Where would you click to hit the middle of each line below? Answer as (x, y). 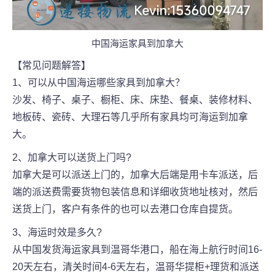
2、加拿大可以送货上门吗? (72, 157)
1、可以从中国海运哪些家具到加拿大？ (99, 82)
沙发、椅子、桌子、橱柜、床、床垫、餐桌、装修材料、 (135, 99)
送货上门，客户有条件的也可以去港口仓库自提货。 (125, 209)
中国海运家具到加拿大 (137, 43)
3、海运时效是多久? (57, 232)
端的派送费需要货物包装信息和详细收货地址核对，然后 (135, 192)
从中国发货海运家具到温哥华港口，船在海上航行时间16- (137, 249)
